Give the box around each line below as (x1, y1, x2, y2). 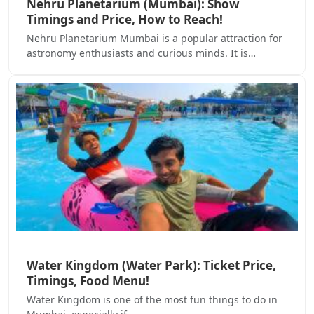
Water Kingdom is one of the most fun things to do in (27, 293, 278, 307)
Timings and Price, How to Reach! (27, 11, 223, 27)
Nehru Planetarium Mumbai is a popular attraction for (27, 31, 282, 45)
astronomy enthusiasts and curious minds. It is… (27, 46, 256, 60)
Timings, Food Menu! (27, 273, 149, 289)
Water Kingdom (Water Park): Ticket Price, (27, 257, 276, 274)
